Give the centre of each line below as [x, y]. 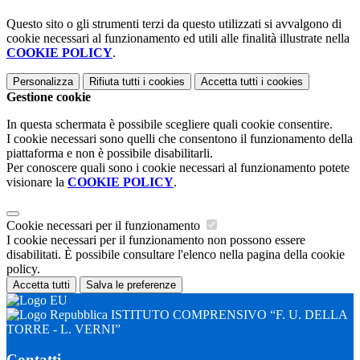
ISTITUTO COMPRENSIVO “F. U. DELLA [227, 314]
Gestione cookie [49, 96]
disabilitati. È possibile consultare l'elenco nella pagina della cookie [176, 254]
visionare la [37, 182]
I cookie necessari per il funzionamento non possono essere [156, 239]
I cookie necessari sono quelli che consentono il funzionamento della [180, 138]
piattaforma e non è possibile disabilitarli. [110, 153]
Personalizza [43, 81]
